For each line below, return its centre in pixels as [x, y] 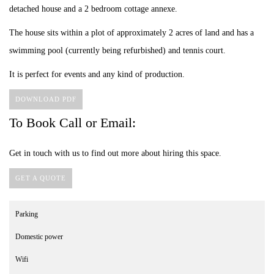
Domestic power [39, 236]
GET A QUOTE [41, 178]
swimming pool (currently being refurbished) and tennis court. [117, 50]
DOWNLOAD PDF [46, 99]
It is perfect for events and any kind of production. [97, 74]
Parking [27, 214]
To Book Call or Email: [72, 122]
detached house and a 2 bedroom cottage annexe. [93, 9]
